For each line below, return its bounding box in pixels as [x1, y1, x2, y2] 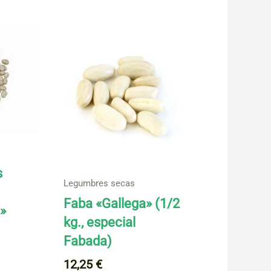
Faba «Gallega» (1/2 [63, 195, 180, 211]
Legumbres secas [63, 178, 135, 189]
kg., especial [63, 214, 135, 230]
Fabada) [63, 233, 112, 249]
